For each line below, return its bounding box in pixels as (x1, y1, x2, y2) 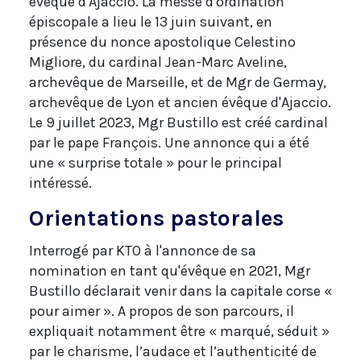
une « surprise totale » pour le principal (29, 153, 282, 172)
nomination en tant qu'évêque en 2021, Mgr (29, 261, 310, 280)
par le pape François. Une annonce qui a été (29, 133, 309, 151)
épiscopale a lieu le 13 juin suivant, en (29, 12, 272, 31)
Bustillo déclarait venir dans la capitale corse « (29, 281, 332, 300)
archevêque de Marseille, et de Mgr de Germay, (29, 73, 326, 91)
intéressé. (29, 173, 92, 192)
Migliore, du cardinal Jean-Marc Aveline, (29, 52, 287, 71)
